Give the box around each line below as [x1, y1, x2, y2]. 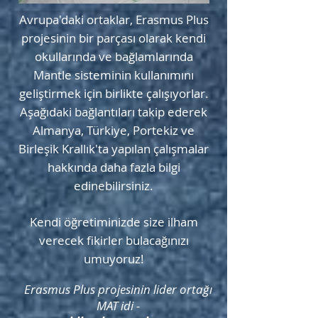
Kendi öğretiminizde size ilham [29, 214, 198, 230]
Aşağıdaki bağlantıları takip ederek [20, 104, 207, 120]
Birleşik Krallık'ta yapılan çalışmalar [18, 141, 209, 157]
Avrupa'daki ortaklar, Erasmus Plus [18, 11, 209, 28]
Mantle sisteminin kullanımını [33, 67, 194, 83]
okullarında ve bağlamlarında [34, 48, 193, 65]
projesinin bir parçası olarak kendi [21, 30, 206, 46]
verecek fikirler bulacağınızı [38, 232, 189, 248]
